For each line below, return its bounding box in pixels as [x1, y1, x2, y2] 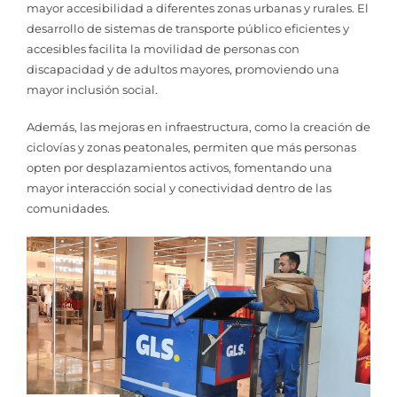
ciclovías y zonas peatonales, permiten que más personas [27, 140, 356, 155]
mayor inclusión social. [27, 82, 158, 97]
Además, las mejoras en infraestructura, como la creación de [27, 120, 370, 135]
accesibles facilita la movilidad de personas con [27, 41, 300, 56]
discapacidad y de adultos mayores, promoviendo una [27, 61, 339, 76]
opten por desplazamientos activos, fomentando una [27, 160, 332, 175]
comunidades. [27, 201, 110, 216]
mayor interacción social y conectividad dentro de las [27, 181, 331, 196]
